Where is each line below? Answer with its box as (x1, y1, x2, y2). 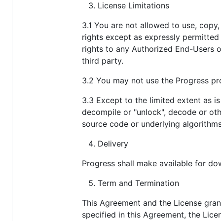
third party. (82, 56, 123, 66)
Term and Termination (98, 178, 179, 188)
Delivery (98, 139, 128, 149)
